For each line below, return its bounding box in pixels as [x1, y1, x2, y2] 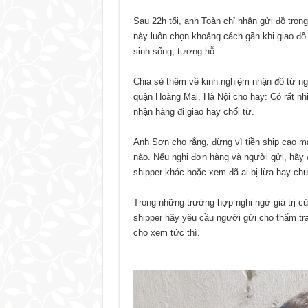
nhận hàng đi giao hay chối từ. [133, 106, 254, 117]
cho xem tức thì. [133, 227, 200, 238]
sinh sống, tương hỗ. [133, 45, 217, 56]
